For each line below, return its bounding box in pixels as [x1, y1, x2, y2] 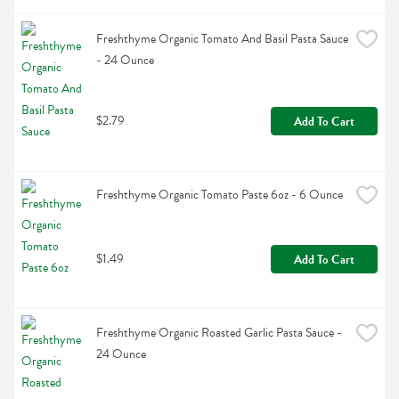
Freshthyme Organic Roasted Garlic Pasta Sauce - [96, 323, 342, 343]
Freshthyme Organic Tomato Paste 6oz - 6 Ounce [96, 185, 343, 205]
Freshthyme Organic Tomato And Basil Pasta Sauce [96, 29, 348, 49]
